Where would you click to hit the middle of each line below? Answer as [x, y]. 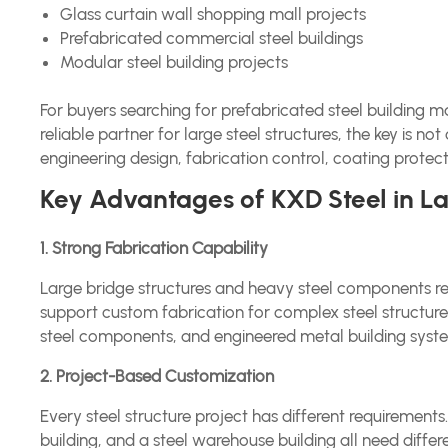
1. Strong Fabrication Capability [154, 248]
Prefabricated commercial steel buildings [212, 38]
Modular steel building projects [174, 62]
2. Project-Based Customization [157, 376]
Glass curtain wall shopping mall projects [213, 14]
